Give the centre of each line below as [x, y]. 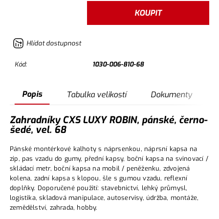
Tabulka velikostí [96, 94]
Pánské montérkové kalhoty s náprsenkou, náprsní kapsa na [104, 149]
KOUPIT [148, 13]
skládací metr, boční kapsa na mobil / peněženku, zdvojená [100, 168]
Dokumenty [171, 94]
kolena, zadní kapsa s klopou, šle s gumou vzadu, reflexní [99, 178]
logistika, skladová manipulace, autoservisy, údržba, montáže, [104, 197]
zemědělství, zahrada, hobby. [54, 207]
